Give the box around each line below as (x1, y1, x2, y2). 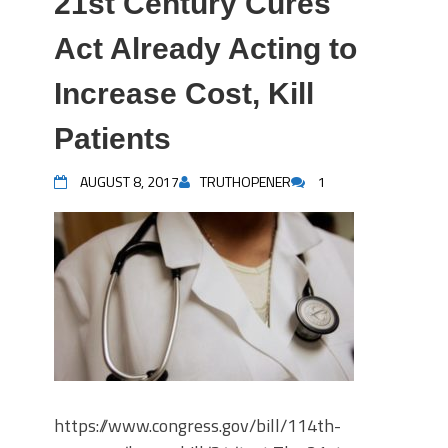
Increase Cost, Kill (54, 77, 314, 110)
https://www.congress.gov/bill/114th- (54, 412, 341, 439)
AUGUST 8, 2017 (80, 171, 179, 192)
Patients (54, 122, 171, 155)
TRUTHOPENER (200, 171, 291, 192)
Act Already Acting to (54, 32, 357, 65)
